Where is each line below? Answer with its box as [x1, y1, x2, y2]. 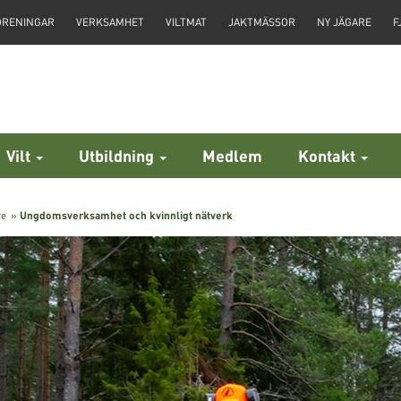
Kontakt [298, 145, 359, 166]
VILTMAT [166, 15, 207, 29]
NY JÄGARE [317, 15, 371, 29]
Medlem [202, 145, 262, 166]
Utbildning [79, 145, 158, 166]
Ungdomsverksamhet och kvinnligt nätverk [19, 209, 233, 223]
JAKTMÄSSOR [228, 15, 295, 29]
